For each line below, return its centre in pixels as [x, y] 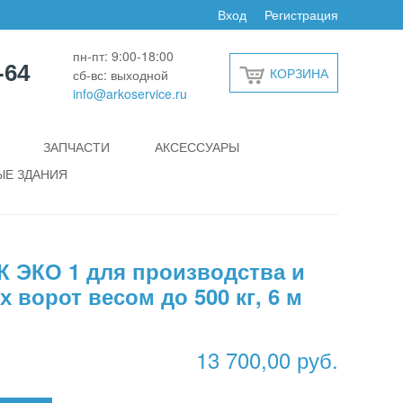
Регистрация [301, 14]
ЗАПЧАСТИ [76, 147]
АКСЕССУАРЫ [197, 147]
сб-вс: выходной [120, 74]
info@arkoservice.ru [130, 93]
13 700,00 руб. [267, 359]
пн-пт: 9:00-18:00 [123, 55]
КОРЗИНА [299, 72]
